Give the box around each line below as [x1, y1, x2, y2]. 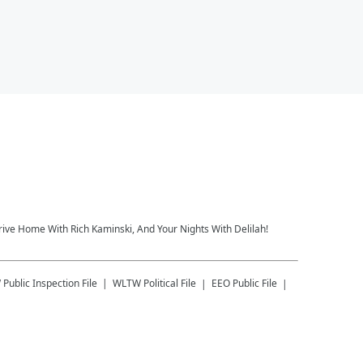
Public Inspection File [3, 275, 97, 290]
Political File [143, 275, 196, 290]
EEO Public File [211, 275, 277, 290]
